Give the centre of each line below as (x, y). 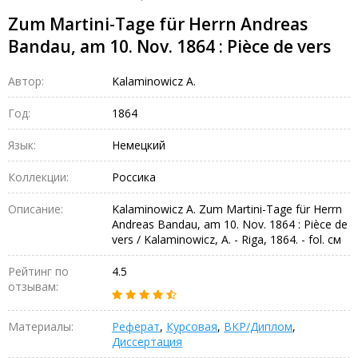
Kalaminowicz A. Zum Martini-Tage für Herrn (227, 209)
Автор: (26, 81)
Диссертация (147, 341)
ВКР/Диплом (258, 326)
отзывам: (33, 286)
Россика (134, 177)
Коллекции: (38, 177)
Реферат (136, 326)
